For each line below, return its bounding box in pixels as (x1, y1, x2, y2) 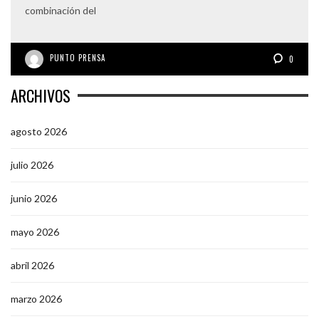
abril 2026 (11, 258, 54, 271)
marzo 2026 (11, 292, 62, 305)
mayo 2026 (11, 225, 59, 238)
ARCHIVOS (11, 83, 70, 107)
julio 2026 (11, 158, 53, 171)
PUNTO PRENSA (50, 51, 105, 63)
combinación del (25, 4, 96, 16)
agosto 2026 (11, 125, 67, 137)
